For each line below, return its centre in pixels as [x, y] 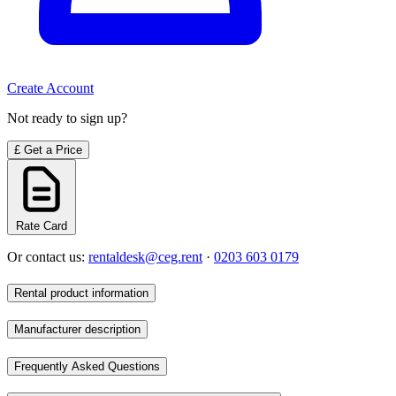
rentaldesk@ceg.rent [145, 256]
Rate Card [42, 225]
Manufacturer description [77, 330]
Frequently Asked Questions [87, 367]
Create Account [50, 88]
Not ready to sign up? [67, 118]
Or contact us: [48, 256]
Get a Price [53, 149]
